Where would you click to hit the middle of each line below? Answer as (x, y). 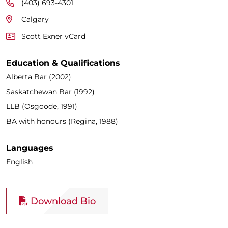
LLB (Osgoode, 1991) (42, 106)
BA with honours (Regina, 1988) (62, 121)
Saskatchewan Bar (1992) (50, 91)
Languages (30, 148)
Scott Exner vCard (53, 36)
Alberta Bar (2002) (39, 77)
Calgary (35, 19)
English (19, 162)
